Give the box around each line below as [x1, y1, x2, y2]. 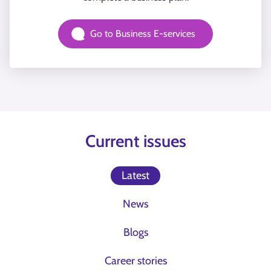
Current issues [85, 131, 186, 151]
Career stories [104, 254, 167, 267]
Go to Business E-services [90, 28, 195, 39]
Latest [122, 169, 149, 182]
